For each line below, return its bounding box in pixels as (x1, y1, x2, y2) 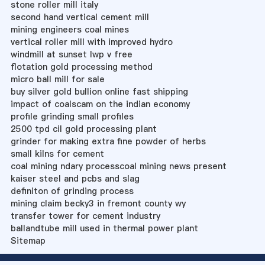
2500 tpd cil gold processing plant (10, 122, 157, 135)
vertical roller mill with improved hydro (10, 35, 173, 48)
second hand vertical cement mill (10, 11, 149, 23)
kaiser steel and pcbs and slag (10, 172, 140, 185)
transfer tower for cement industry (10, 209, 160, 222)
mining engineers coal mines (10, 23, 129, 35)
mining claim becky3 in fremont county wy (10, 197, 186, 209)
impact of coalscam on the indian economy (10, 98, 190, 110)
